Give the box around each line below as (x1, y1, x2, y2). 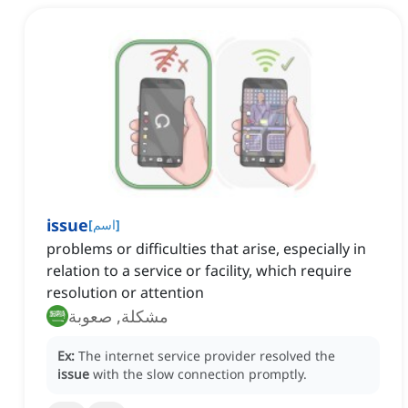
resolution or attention (46, 282, 204, 303)
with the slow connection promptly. (93, 365, 307, 383)
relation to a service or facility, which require (46, 260, 352, 281)
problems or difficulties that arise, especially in (46, 239, 366, 260)
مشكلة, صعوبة (68, 305, 168, 328)
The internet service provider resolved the (78, 347, 335, 365)
